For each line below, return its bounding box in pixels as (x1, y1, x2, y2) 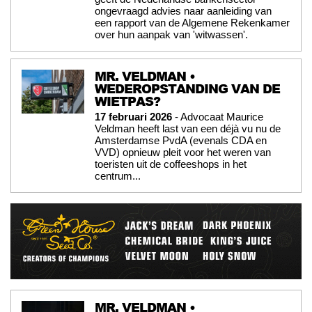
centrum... (95, 170, 141, 182)
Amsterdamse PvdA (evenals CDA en (95, 134, 267, 147)
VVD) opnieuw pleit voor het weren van (95, 146, 271, 159)
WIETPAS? (95, 92, 160, 111)
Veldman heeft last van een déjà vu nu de (95, 123, 281, 135)
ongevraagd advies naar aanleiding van (95, 5, 272, 17)
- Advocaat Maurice (172, 111, 263, 123)
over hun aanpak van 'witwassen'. (95, 29, 248, 41)
